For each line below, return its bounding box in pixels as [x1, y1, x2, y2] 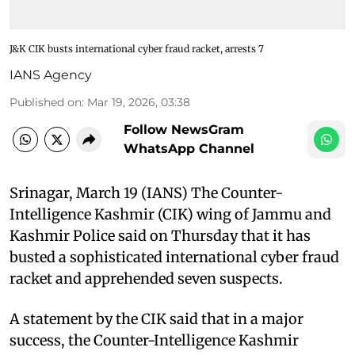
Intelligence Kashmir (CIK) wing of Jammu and [10, 204, 331, 223]
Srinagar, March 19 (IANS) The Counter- [10, 183, 283, 202]
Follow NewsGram [124, 121, 244, 137]
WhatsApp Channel [124, 140, 254, 156]
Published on [10, 94, 82, 109]
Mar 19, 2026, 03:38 [87, 94, 190, 109]
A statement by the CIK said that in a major [10, 309, 303, 328]
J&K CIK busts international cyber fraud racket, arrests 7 [10, 42, 264, 55]
